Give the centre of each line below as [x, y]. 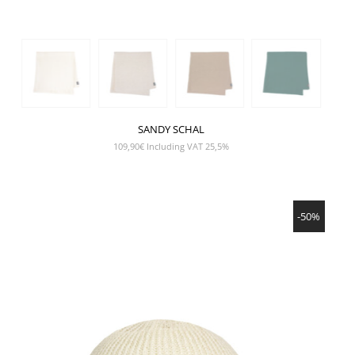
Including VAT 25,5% [188, 146]
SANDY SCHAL [171, 129]
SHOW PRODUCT [171, 201]
